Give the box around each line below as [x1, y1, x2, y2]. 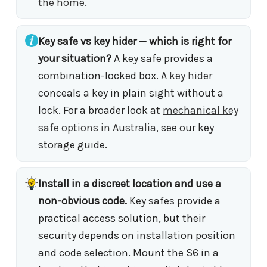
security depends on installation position [38, 229, 235, 243]
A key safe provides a [111, 52, 213, 66]
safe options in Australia [38, 121, 156, 135]
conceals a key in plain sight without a [38, 86, 223, 100]
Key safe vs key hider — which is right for [38, 35, 231, 48]
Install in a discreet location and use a [38, 177, 221, 191]
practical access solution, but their [38, 212, 205, 225]
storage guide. [38, 138, 107, 152]
